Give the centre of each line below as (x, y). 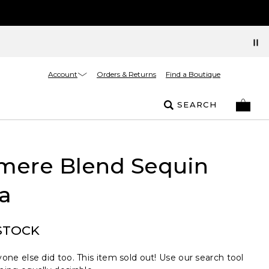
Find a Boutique (193, 74)
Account (63, 74)
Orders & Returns (126, 74)
